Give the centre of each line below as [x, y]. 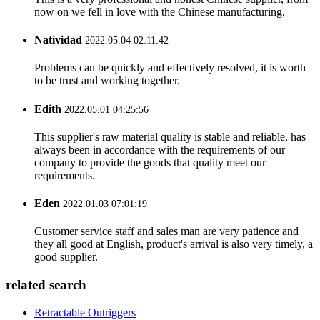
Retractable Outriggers [85, 312]
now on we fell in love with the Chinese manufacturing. [160, 11]
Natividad [58, 40]
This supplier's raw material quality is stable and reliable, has [170, 136]
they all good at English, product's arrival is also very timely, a [174, 244]
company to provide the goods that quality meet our [150, 162]
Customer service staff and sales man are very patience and [166, 231]
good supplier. [66, 257]
